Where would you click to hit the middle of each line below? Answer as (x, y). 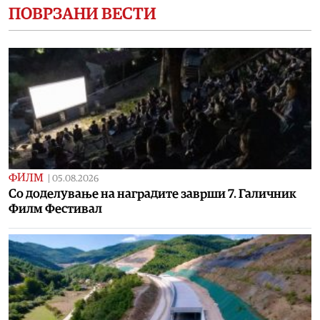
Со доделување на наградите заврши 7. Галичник (152, 194)
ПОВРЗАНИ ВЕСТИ (82, 14)
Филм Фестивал (55, 209)
